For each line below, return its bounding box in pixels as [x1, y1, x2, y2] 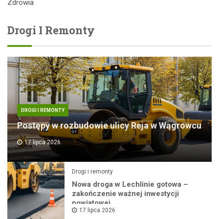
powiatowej [72, 198, 111, 207]
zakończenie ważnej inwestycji [72, 189, 179, 198]
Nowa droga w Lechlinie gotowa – [72, 179, 189, 189]
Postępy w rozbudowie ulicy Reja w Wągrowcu [17, 120, 201, 131]
